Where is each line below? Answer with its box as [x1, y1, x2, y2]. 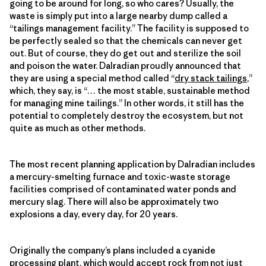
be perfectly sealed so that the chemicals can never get [9, 34, 242, 46]
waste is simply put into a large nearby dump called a [9, 9, 227, 21]
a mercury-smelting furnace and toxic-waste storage [9, 170, 230, 182]
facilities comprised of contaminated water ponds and [9, 183, 236, 195]
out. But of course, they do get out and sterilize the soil [9, 47, 241, 59]
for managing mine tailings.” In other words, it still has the [9, 97, 244, 109]
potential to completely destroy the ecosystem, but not [9, 109, 243, 121]
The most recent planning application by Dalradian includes [9, 158, 255, 170]
